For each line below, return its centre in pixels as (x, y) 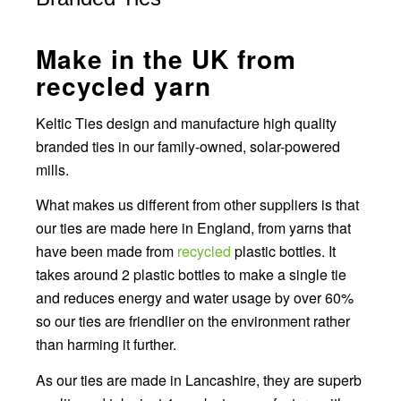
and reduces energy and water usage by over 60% (195, 298)
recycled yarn (124, 85)
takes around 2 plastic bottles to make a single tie (191, 275)
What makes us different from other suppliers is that (197, 205)
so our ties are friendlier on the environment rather (193, 321)
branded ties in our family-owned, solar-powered (188, 146)
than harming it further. (106, 345)
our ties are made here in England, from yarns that (193, 228)
